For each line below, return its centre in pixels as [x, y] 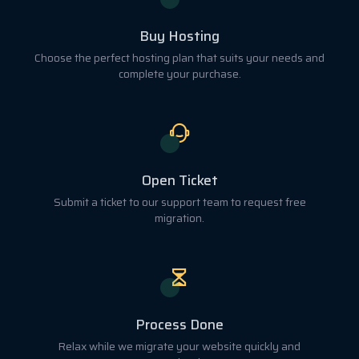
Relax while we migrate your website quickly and [179, 346]
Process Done [179, 324]
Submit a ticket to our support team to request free [179, 202]
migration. [179, 218]
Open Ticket [179, 180]
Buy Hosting [179, 36]
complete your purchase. [179, 74]
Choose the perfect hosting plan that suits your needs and [179, 58]
